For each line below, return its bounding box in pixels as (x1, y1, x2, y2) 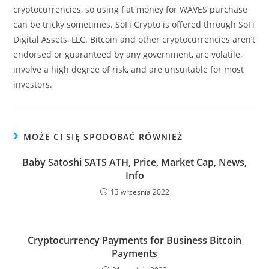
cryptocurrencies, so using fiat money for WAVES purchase (13, 4, 248, 15)
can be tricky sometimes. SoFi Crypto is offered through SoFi (13, 19, 255, 30)
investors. (13, 79, 53, 90)
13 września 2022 (110, 187, 169, 197)
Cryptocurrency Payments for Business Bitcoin (28, 234, 241, 247)
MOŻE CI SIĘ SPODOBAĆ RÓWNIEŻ (23, 131, 183, 142)
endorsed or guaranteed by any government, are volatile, (13, 49, 243, 60)
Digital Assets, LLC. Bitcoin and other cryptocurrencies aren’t (13, 34, 256, 45)
